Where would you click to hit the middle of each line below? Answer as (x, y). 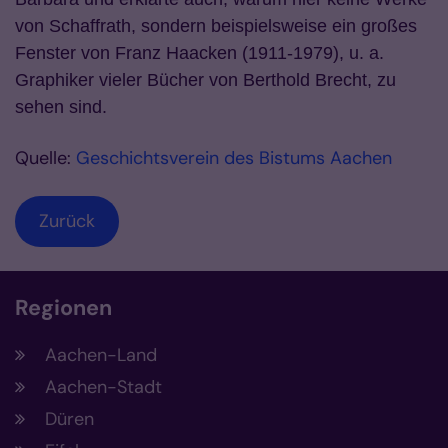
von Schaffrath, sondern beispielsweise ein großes (216, 26)
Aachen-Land (101, 355)
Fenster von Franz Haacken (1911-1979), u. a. (199, 53)
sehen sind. (61, 107)
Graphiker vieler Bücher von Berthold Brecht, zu (205, 80)
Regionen (63, 308)
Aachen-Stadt (103, 387)
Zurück (67, 221)
